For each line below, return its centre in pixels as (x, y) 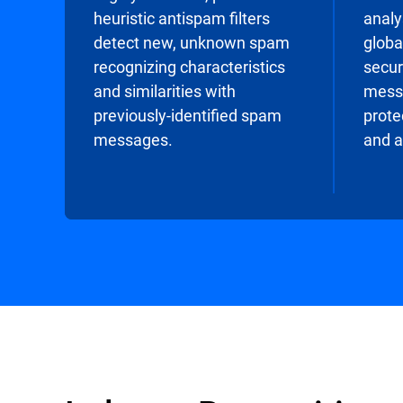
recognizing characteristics (189, 67)
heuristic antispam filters (182, 18)
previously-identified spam (188, 115)
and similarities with (165, 91)
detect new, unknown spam (192, 42)
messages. (133, 139)
